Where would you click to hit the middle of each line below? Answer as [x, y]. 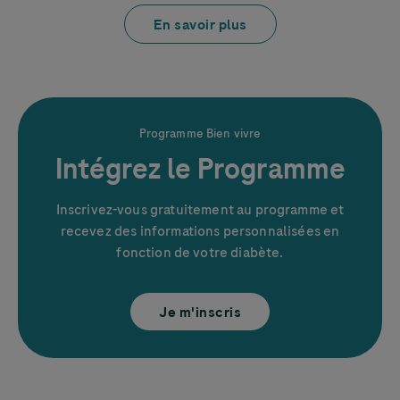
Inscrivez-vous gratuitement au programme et [200, 209]
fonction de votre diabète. [200, 252]
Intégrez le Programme [200, 169]
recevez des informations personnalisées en [200, 231]
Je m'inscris [200, 312]
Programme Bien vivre [200, 133]
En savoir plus [200, 25]
